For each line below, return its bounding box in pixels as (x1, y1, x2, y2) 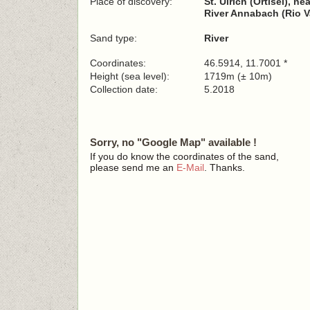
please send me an (90, 162, 176, 173)
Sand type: (90, 33, 137, 44)
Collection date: (90, 84, 161, 95)
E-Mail (176, 162, 204, 173)
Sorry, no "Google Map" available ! (90, 136, 257, 148)
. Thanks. (204, 162, 245, 173)
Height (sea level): (90, 71, 170, 82)
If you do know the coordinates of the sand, (90, 151, 279, 162)
